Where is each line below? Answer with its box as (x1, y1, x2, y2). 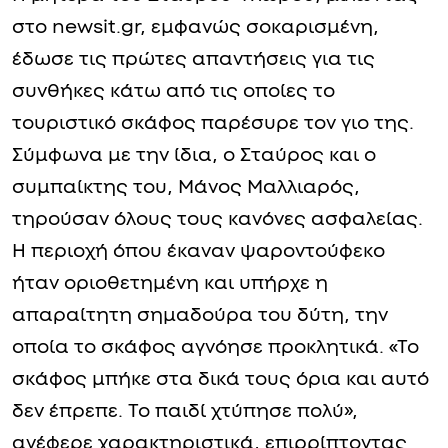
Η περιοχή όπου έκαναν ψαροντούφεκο (12, 241, 385, 261)
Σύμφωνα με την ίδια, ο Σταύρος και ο (12, 145, 376, 165)
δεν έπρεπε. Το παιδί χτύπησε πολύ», (12, 401, 358, 421)
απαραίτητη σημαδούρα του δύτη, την (12, 305, 388, 325)
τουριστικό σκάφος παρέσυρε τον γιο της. (12, 113, 414, 133)
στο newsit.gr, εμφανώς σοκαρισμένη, (12, 17, 379, 37)
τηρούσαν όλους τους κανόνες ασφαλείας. (12, 209, 423, 229)
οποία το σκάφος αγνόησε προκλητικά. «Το (12, 337, 419, 357)
